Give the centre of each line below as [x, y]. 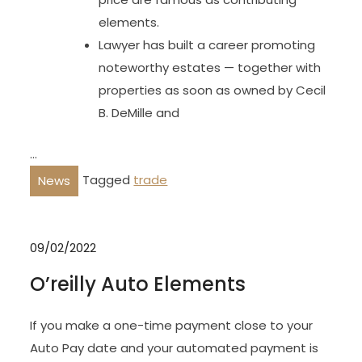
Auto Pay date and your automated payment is [175, 348]
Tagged [108, 179]
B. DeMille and [139, 113]
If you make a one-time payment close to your [172, 325]
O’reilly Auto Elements [138, 284]
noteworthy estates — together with [210, 67]
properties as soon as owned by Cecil [213, 90]
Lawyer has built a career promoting [207, 45]
